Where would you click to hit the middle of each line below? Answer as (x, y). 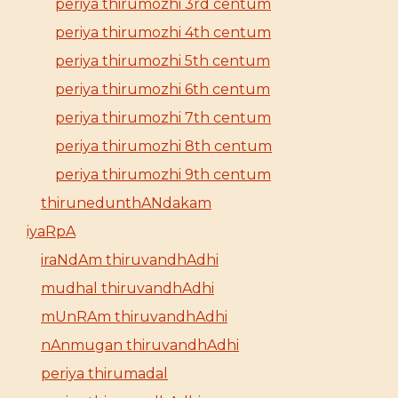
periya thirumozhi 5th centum (163, 60)
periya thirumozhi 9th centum (163, 174)
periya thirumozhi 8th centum (163, 146)
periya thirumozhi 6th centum (163, 89)
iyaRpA (51, 231)
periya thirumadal (104, 373)
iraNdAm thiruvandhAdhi (130, 259)
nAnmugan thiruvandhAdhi (140, 345)
